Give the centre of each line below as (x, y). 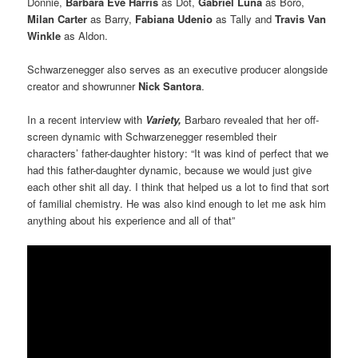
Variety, (165, 120)
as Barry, (111, 18)
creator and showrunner (83, 86)
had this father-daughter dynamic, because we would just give (170, 170)
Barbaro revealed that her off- (252, 120)
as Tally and (244, 18)
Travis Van (301, 18)
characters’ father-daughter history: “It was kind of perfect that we (178, 153)
